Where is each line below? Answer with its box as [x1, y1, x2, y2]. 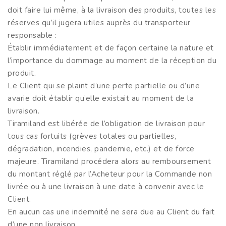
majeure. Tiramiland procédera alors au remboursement [8, 156, 211, 166]
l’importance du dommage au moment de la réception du [8, 55, 216, 66]
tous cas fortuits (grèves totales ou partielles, [8, 131, 176, 141]
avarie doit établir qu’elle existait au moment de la [8, 93, 194, 103]
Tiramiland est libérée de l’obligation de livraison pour [8, 118, 205, 129]
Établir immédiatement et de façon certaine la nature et [8, 42, 214, 53]
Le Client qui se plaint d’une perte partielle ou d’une [8, 80, 200, 91]
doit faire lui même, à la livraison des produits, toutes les [8, 5, 216, 15]
